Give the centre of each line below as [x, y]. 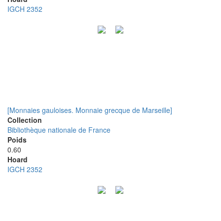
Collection [25, 120]
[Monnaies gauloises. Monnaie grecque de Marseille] [90, 110]
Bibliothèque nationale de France [59, 130]
